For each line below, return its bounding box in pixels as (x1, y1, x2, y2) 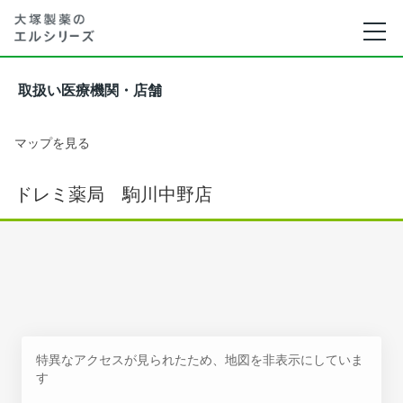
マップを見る (14, 135, 90, 150)
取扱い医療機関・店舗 (18, 83, 162, 98)
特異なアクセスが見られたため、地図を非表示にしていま (36, 352, 363, 367)
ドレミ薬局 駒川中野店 (14, 184, 212, 205)
